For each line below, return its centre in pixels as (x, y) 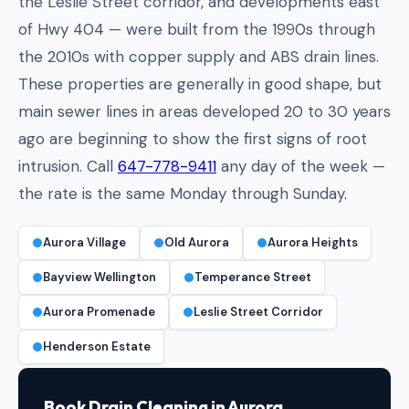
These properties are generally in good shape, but (200, 84)
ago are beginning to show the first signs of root (193, 139)
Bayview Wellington (100, 278)
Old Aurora (197, 243)
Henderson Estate (97, 347)
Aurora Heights (313, 243)
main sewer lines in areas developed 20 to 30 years (204, 112)
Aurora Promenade (99, 312)
